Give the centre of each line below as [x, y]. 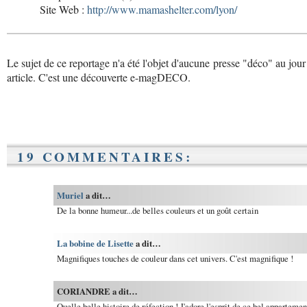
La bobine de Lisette [95, 244]
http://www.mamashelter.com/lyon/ [162, 10]
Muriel [70, 196]
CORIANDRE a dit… [97, 291]
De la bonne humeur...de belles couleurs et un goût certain [157, 211]
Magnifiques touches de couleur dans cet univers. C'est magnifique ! [175, 259]
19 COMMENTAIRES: [105, 157]
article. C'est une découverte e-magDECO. [99, 77]
